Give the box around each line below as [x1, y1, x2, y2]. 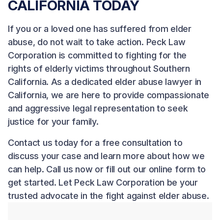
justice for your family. [8, 116, 99, 127]
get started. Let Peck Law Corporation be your [8, 177, 198, 188]
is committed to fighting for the [56, 50, 187, 61]
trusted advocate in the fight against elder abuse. [8, 191, 209, 201]
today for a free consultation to [52, 137, 183, 148]
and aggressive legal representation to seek [8, 103, 188, 114]
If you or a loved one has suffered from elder [8, 24, 192, 34]
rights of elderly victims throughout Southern [8, 63, 190, 74]
